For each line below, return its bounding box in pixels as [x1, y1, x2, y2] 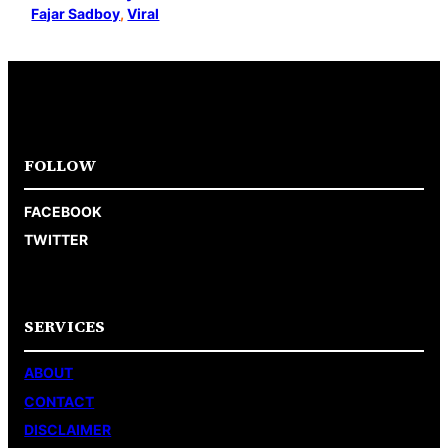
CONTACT [24, 392, 95, 410]
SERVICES [24, 315, 106, 338]
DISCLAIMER [24, 420, 112, 438]
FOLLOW [24, 153, 98, 176]
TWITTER [24, 230, 89, 248]
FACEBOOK [24, 202, 103, 220]
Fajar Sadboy [31, 5, 121, 23]
